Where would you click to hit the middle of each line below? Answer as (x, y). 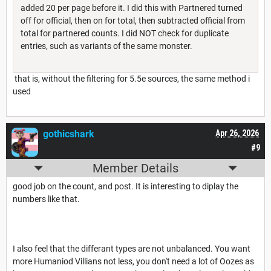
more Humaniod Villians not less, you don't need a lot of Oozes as (133, 262)
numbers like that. (46, 199)
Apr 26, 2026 (237, 133)
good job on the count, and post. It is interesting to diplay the (126, 187)
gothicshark (69, 134)
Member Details (135, 168)
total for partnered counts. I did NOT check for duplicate (125, 34)
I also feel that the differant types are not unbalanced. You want (132, 249)
